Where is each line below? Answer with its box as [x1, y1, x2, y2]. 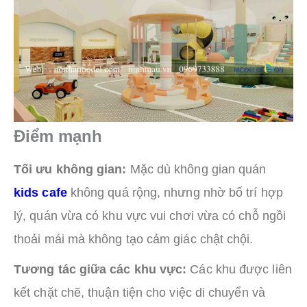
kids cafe [14, 185, 67, 199]
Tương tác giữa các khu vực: [14, 262, 187, 276]
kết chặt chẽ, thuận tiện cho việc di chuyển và [14, 285, 265, 299]
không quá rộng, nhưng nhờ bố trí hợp [66, 185, 283, 199]
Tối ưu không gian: [14, 162, 127, 176]
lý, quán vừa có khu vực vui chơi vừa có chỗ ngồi [14, 208, 286, 223]
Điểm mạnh [14, 126, 102, 145]
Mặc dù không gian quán [126, 162, 267, 176]
